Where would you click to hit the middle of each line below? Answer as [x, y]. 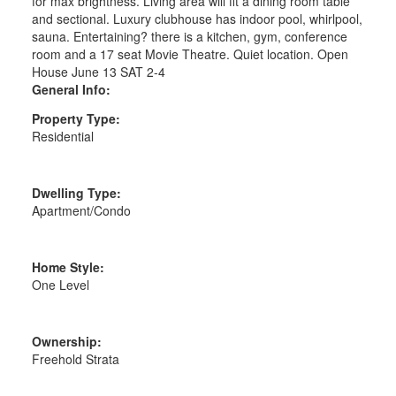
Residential [62, 136]
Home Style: [68, 267]
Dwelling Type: [76, 192]
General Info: [71, 89]
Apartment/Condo [81, 210]
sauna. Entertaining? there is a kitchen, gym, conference [189, 36]
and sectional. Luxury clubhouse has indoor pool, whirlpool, [197, 18]
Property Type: [76, 118]
